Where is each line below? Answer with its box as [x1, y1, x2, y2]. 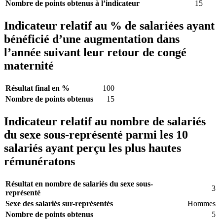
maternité [4, 59, 54, 73]
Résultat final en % [5, 84, 70, 93]
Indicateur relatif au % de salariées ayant [4, 19, 215, 33]
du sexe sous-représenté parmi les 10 [4, 128, 188, 141]
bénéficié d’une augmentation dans [4, 33, 180, 46]
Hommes [187, 199, 216, 208]
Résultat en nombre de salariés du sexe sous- [5, 179, 153, 188]
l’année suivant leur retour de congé [4, 46, 186, 59]
